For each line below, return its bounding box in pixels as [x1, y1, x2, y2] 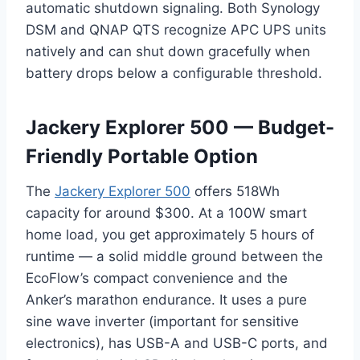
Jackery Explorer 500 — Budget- [26, 116, 334, 140]
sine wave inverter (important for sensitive [26, 313, 299, 330]
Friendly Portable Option [26, 145, 258, 169]
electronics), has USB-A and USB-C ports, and [26, 335, 328, 352]
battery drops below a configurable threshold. [26, 65, 322, 82]
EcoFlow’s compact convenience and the [26, 270, 288, 287]
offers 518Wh [190, 183, 280, 200]
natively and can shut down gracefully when [26, 43, 310, 60]
